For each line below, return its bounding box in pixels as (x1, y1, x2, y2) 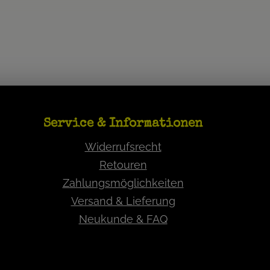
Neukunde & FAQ (78, 213, 168, 225)
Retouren (99, 159, 147, 171)
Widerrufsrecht (84, 140, 162, 153)
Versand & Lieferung (71, 195, 175, 207)
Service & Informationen (43, 118, 202, 130)
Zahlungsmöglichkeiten (62, 177, 184, 189)
